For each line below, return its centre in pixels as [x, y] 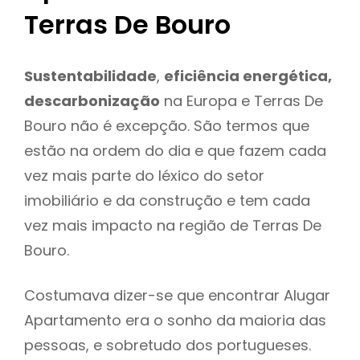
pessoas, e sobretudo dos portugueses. [168, 345]
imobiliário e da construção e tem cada [167, 200]
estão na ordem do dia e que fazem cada [175, 150]
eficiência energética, [248, 76]
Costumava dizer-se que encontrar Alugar [177, 295]
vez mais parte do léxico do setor [144, 175]
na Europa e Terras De [241, 100]
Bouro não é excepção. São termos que [167, 125]
